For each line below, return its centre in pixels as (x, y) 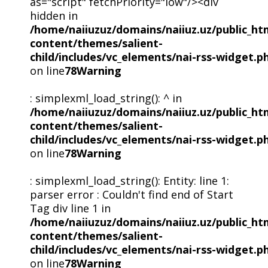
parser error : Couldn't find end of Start (131, 194)
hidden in (54, 15)
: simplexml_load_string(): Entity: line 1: (129, 180)
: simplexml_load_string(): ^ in (106, 98)
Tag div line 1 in (70, 208)
